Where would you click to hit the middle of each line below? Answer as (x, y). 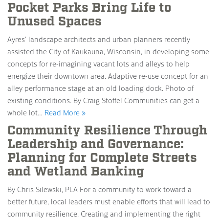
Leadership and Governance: (96, 144)
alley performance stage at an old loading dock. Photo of (100, 88)
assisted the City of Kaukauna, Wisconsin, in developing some (108, 51)
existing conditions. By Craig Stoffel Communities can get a (103, 100)
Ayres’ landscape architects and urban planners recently (99, 39)
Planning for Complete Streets (102, 158)
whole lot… (26, 112)
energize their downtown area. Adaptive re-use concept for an (108, 76)
